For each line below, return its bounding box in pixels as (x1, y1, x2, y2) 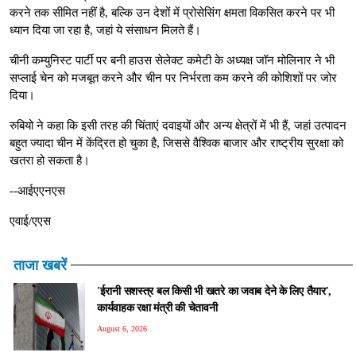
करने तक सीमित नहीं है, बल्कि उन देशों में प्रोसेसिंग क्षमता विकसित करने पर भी (10, 6, 335, 19)
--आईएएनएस (10, 184, 65, 197)
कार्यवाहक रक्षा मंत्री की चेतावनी (97, 300, 218, 314)
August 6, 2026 (97, 323, 147, 333)
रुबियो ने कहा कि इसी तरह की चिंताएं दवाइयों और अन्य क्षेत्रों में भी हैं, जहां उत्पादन (10, 118, 346, 132)
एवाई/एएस (10, 214, 51, 227)
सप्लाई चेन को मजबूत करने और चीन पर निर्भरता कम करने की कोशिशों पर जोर (10, 71, 337, 84)
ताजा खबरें (14, 257, 67, 273)
